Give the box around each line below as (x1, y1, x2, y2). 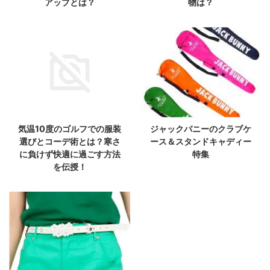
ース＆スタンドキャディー (149, 136, 251, 146)
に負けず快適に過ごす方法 (19, 148, 121, 159)
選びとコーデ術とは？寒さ (19, 136, 121, 146)
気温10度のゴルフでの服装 (18, 123, 121, 134)
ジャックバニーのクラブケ (149, 123, 251, 134)
